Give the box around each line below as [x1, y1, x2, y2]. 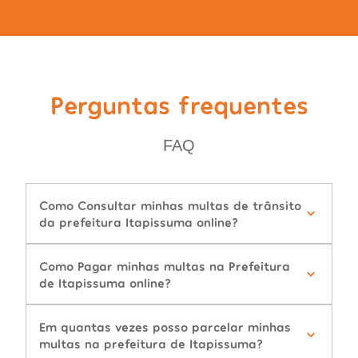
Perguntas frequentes [50, 89, 308, 120]
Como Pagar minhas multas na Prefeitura [39, 258, 290, 274]
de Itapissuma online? [39, 275, 171, 291]
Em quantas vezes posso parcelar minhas [39, 319, 291, 335]
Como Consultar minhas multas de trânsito [39, 197, 301, 213]
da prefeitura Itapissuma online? [39, 214, 238, 230]
